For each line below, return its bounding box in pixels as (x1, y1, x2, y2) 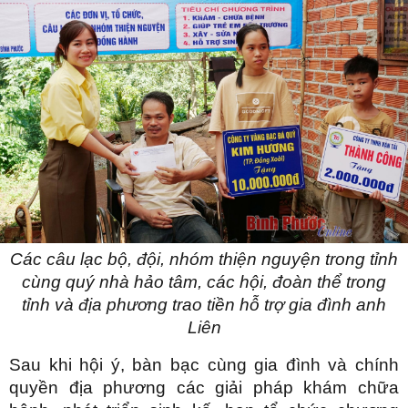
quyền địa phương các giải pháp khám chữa (9, 377, 399, 397)
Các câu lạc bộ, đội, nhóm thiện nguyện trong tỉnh (10, 249, 398, 269)
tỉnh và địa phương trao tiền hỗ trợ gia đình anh (22, 294, 386, 314)
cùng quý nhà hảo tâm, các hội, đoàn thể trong (22, 271, 386, 291)
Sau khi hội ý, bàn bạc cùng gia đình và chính (9, 354, 399, 374)
